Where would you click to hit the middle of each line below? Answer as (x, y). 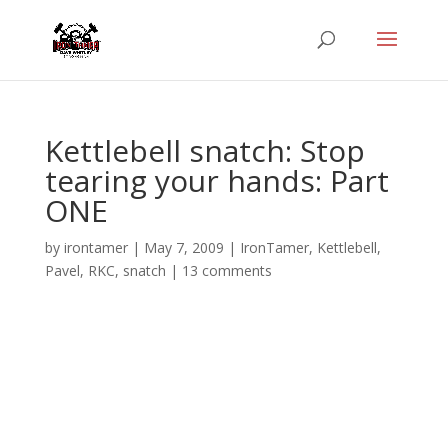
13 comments (226, 270)
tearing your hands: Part (216, 180)
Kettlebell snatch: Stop (204, 150)
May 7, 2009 (183, 247)
